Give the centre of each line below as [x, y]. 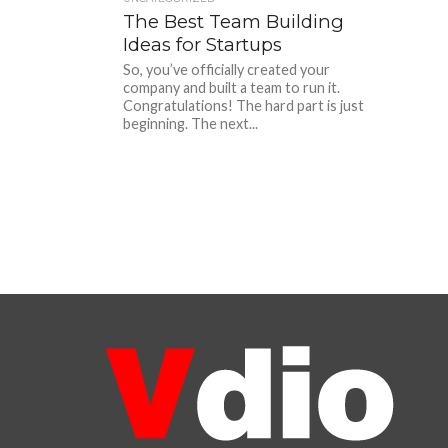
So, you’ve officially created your [227, 69]
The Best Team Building [234, 21]
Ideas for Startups [203, 44]
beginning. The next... [191, 123]
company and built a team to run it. [232, 87]
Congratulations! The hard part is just [244, 105]
